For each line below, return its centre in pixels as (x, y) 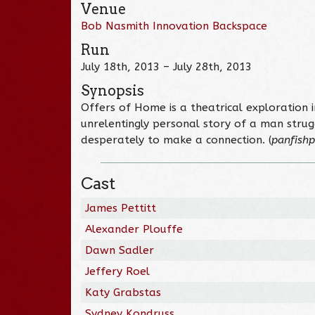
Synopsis (113, 90)
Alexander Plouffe (134, 229)
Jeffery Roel (118, 271)
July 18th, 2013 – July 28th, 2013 (167, 66)
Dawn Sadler (120, 250)
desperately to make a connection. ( (176, 140)
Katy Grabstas (123, 292)
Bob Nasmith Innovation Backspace (174, 26)
